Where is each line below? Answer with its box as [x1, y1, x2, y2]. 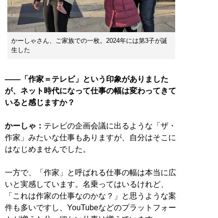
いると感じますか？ [5, 98, 75, 107]
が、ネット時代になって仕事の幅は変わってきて [5, 87, 176, 95]
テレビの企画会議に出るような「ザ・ [44, 122, 176, 130]
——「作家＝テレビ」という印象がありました [5, 75, 168, 84]
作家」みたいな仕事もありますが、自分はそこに [5, 133, 176, 142]
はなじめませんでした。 [5, 145, 91, 154]
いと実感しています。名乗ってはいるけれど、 [5, 180, 168, 189]
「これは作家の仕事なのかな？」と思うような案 [5, 192, 176, 200]
